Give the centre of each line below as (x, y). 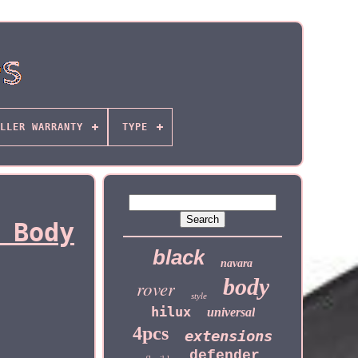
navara (237, 263)
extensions (229, 336)
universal (231, 312)
